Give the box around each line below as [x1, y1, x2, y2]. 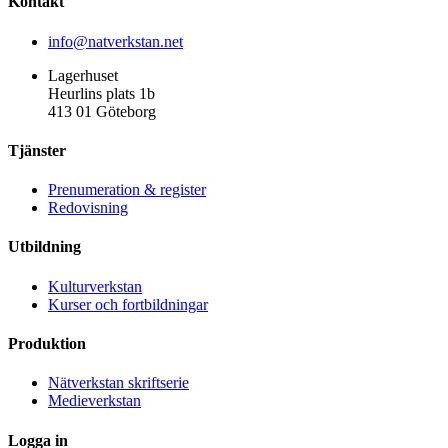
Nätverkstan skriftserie [48, 374, 189, 392]
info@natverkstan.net [48, 32, 183, 50]
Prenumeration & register [48, 181, 206, 199]
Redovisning [48, 199, 128, 217]
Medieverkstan [48, 392, 141, 410]
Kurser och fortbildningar [48, 295, 208, 313]
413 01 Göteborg [48, 102, 156, 120]
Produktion [8, 335, 86, 353]
